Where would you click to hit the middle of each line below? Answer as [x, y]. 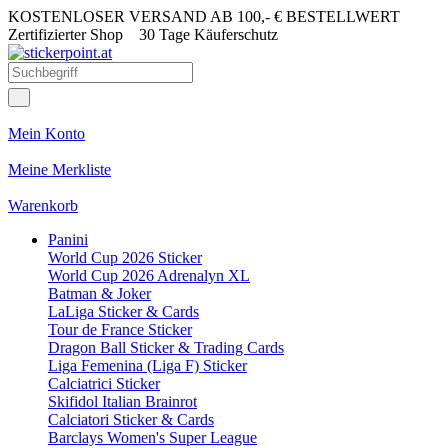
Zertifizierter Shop [73, 34]
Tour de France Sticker [120, 329]
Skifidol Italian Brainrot [122, 401]
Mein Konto [46, 133]
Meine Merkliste [59, 169]
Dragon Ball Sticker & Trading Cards [166, 347]
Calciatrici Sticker [104, 383]
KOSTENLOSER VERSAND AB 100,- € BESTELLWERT [204, 16]
